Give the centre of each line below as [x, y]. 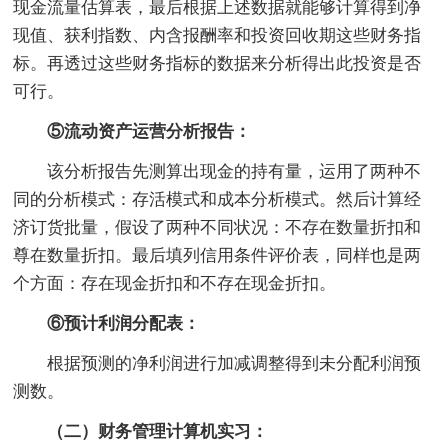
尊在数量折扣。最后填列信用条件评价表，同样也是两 [217, 255]
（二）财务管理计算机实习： [141, 431]
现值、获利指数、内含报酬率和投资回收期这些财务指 [217, 35]
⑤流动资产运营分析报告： [132, 131]
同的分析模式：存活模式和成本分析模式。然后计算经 [217, 199]
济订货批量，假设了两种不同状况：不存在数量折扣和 [217, 227]
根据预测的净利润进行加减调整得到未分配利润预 [217, 363]
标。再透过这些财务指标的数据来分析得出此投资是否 [217, 63]
